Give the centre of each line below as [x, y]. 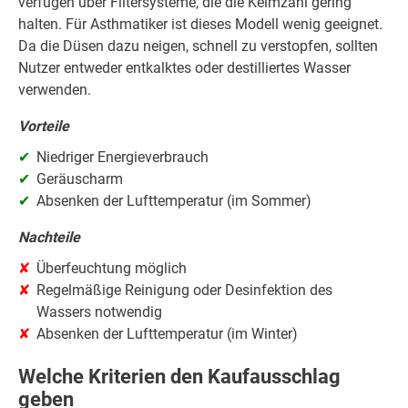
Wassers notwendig [99, 312]
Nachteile [49, 238]
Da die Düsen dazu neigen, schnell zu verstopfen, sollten [198, 46]
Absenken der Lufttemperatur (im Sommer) [174, 201]
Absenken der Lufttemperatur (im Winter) [167, 334]
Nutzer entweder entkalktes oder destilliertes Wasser [184, 68]
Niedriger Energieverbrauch [122, 158]
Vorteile [44, 127]
